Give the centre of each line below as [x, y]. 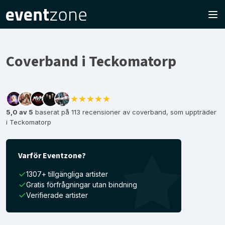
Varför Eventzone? [52, 156]
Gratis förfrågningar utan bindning [82, 185]
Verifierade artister [57, 195]
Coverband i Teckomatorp [91, 62]
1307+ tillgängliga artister [67, 174]
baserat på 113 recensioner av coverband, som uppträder [125, 112]
